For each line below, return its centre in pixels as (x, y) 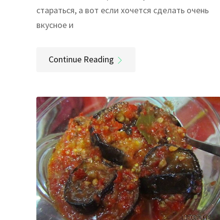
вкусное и (55, 25)
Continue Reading (81, 59)
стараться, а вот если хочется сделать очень (123, 10)
